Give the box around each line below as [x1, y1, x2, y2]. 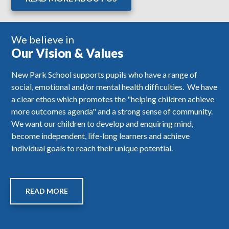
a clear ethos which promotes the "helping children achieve [11, 94, 215, 104]
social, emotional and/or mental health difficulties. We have [11, 82, 218, 92]
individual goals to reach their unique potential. [11, 143, 173, 153]
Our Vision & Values [11, 45, 124, 61]
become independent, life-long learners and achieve [11, 131, 190, 141]
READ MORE [26, 187, 68, 196]
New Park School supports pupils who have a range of [11, 70, 198, 80]
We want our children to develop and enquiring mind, [11, 119, 194, 129]
